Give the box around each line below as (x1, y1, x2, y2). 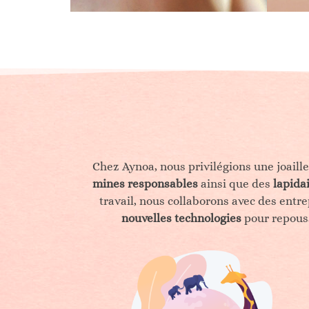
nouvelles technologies (121, 211, 241, 225)
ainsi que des (198, 177, 273, 190)
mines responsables (92, 177, 198, 190)
